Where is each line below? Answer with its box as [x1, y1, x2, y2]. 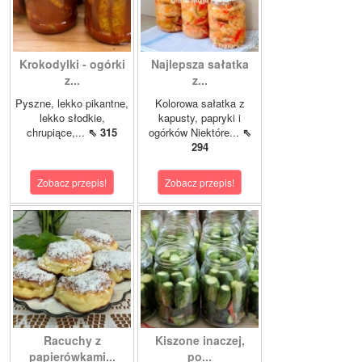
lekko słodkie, [39, 110, 105, 126]
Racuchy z [43, 332, 101, 349]
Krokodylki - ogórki [19, 56, 125, 73]
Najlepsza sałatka [150, 56, 249, 73]
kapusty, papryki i [158, 110, 241, 126]
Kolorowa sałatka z [154, 95, 245, 112]
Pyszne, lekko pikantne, [15, 95, 128, 112]
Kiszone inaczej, [154, 332, 245, 349]
